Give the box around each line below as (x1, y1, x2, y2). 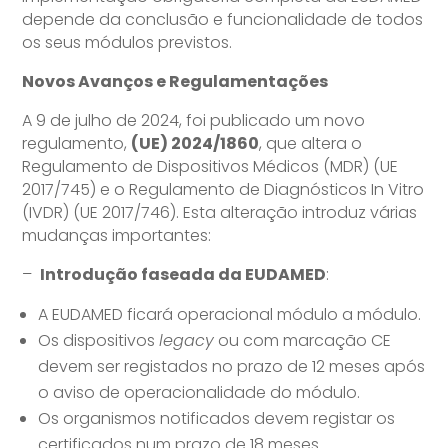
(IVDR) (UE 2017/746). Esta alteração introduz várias (22, 201, 418, 225)
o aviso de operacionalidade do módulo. (38, 381, 361, 405)
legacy (159, 329, 215, 353)
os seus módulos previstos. (22, 31, 233, 55)
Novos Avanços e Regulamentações (22, 70, 329, 94)
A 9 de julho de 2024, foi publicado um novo (22, 109, 366, 133)
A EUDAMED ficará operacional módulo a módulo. (38, 303, 422, 327)
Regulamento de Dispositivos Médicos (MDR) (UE (22, 155, 399, 179)
